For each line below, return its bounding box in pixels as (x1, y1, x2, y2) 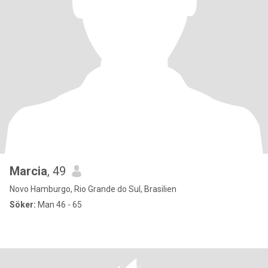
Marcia (10, 164, 47, 178)
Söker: (10, 200, 36, 209)
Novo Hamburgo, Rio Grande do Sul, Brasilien (10, 184, 176, 194)
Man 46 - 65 (36, 200, 82, 209)
